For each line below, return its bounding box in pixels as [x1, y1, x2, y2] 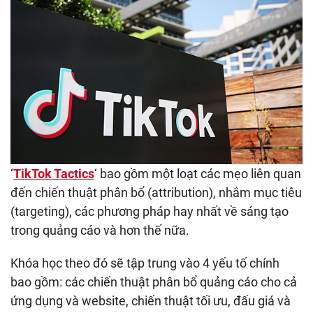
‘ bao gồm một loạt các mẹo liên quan [94, 166, 301, 182]
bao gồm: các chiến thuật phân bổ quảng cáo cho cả [10, 275, 297, 290]
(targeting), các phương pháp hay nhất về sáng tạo [10, 204, 289, 219]
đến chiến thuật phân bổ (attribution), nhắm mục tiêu [10, 185, 302, 201]
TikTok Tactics [13, 166, 94, 182]
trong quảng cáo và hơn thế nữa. [10, 223, 189, 238]
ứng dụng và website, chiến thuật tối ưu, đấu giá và [10, 293, 291, 309]
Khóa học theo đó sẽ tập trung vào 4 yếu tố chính [10, 256, 279, 271]
